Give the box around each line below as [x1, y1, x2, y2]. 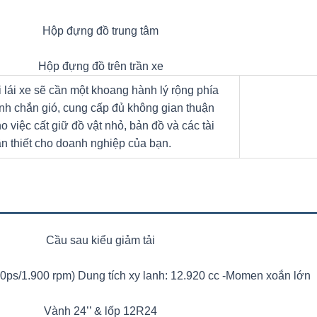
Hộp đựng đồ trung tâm [42, 25, 158, 38]
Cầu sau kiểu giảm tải [46, 234, 155, 247]
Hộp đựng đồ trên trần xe [38, 60, 163, 73]
